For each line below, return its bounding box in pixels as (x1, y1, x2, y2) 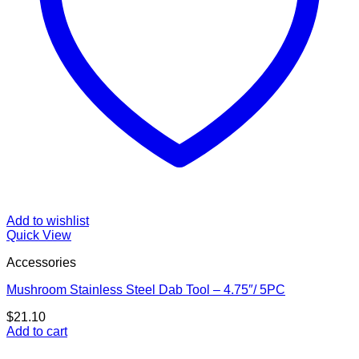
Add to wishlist (6, 214, 89, 228)
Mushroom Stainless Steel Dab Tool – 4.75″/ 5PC (6, 283, 285, 297)
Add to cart (6, 325, 67, 339)
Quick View (6, 228, 71, 243)
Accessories (6, 256, 76, 270)
